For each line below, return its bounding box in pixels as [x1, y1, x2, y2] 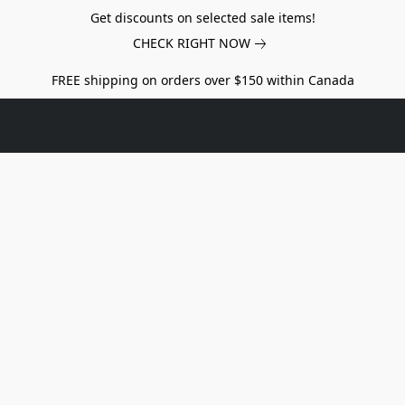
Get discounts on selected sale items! [89, 9, 316, 26]
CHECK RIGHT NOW [132, 34, 250, 52]
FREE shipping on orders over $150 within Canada [51, 71, 354, 89]
